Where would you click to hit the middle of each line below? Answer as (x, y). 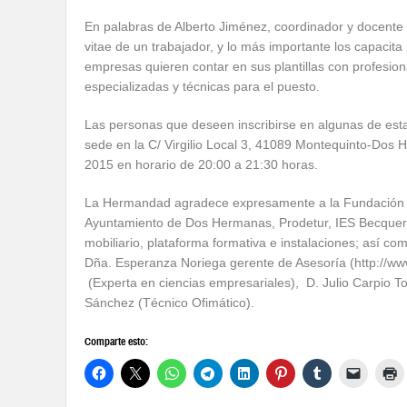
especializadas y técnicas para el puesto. (202, 86)
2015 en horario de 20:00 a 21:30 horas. (201, 164)
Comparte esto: (116, 342)
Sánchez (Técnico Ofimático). (169, 303)
